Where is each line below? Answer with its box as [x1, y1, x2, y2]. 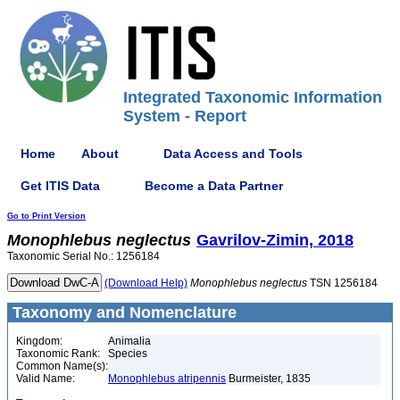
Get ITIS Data [21, 178, 100, 193]
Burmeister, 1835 [226, 372, 311, 385]
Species [108, 347, 147, 360]
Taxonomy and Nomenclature [8, 304, 237, 321]
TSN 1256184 [307, 277, 378, 289]
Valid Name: [16, 372, 75, 385]
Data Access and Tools [163, 146, 303, 161]
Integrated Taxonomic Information [123, 88, 382, 106]
